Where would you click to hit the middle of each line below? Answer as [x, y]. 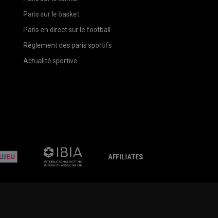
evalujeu [32, 151]
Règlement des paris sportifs [67, 45]
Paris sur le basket [51, 14]
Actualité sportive [50, 61]
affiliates [157, 151]
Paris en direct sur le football [67, 30]
